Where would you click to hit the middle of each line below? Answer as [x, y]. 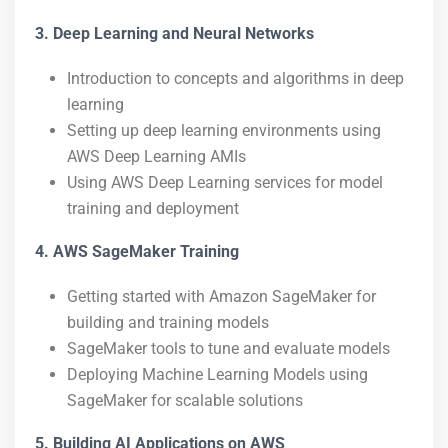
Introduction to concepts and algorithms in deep [235, 78]
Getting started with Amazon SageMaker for [221, 296]
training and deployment [153, 208]
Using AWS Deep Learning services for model [225, 182]
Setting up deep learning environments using [224, 130]
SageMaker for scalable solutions [185, 400]
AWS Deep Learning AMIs [156, 156]
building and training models [168, 322]
